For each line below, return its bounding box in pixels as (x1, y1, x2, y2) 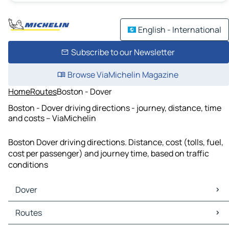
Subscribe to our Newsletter (71, 47, 175, 58)
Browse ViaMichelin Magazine (67, 69, 178, 80)
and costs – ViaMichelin (8, 112, 96, 124)
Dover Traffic (10, 213, 58, 224)
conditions (8, 159, 48, 171)
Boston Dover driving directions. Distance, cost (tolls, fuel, (8, 136, 223, 148)
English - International (138, 24, 221, 35)
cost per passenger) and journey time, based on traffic (8, 148, 209, 159)
